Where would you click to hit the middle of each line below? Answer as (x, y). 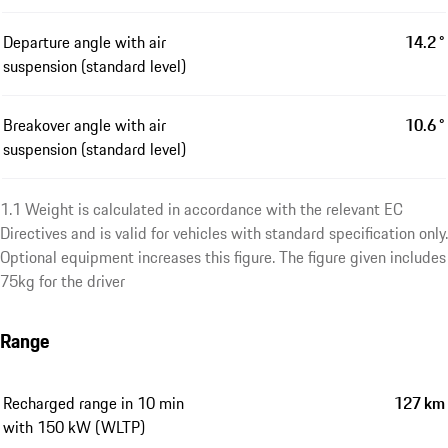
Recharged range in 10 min (93, 403)
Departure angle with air (84, 42)
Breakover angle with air (84, 125)
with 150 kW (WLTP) (74, 427)
